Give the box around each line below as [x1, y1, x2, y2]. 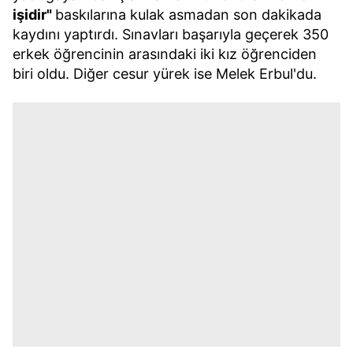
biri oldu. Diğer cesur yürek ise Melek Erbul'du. [13, 65, 317, 82]
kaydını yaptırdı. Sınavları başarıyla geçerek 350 [13, 26, 329, 43]
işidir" [13, 6, 55, 23]
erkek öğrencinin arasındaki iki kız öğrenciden [13, 46, 317, 62]
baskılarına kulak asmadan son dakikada [55, 6, 321, 23]
